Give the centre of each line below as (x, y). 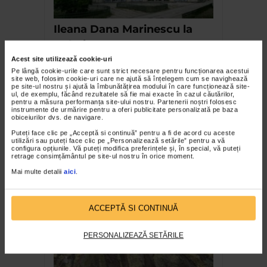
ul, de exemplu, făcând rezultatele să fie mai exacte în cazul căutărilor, (123, 94)
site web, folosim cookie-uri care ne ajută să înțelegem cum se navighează (130, 78)
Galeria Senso (91, 44)
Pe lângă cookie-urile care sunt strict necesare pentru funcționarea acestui (130, 71)
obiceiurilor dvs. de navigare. (57, 117)
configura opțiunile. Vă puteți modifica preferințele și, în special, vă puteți (126, 148)
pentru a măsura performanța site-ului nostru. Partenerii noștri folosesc (124, 102)
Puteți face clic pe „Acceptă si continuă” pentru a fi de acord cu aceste (123, 133)
